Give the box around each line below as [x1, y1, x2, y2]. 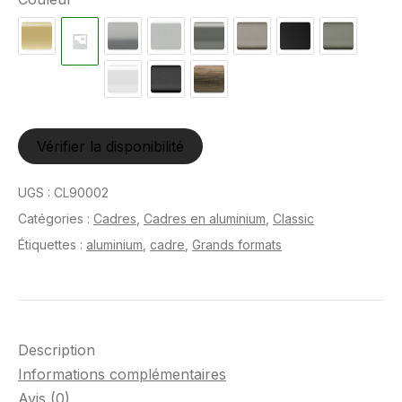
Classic [273, 211, 314, 227]
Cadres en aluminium [144, 211, 266, 227]
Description [18, 341, 95, 360]
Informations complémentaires [18, 365, 226, 384]
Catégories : [18, 211, 93, 227]
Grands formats [192, 237, 282, 253]
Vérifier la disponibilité [37, 136, 184, 155]
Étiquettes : [18, 237, 86, 253]
